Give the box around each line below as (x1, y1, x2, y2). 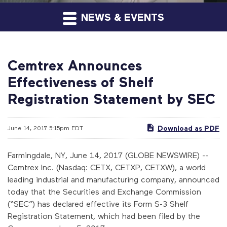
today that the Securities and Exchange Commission (8, 186, 201, 196)
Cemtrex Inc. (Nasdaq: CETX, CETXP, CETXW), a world (8, 162, 206, 172)
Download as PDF (158, 123, 219, 132)
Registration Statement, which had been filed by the (8, 210, 200, 220)
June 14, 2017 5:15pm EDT (8, 124, 83, 132)
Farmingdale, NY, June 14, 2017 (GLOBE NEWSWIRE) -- (8, 149, 208, 160)
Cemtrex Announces (8, 56, 142, 73)
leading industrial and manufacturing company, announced (8, 174, 219, 184)
